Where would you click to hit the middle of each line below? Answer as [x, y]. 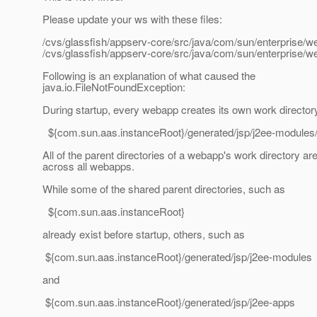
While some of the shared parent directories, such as [164, 189]
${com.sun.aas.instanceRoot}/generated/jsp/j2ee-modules [177, 257]
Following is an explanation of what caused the [149, 76]
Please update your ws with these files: [132, 19]
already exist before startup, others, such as [144, 234]
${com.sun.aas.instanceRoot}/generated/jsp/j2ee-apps [169, 302]
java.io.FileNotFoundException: [114, 87]
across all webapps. [88, 166]
